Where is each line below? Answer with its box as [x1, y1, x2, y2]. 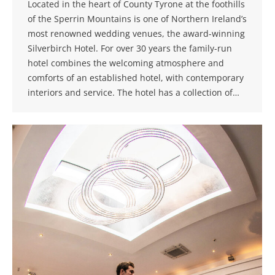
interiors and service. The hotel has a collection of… [28, 86, 239, 98]
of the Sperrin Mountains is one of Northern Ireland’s [28, 12, 247, 25]
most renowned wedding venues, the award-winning [28, 27, 245, 39]
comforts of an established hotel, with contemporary [28, 71, 244, 83]
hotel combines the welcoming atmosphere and [28, 56, 224, 69]
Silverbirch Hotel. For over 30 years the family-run [28, 42, 232, 54]
